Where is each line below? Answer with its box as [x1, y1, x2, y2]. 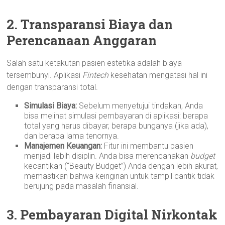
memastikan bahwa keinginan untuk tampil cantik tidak [24, 171, 215, 181]
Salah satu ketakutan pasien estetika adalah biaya [7, 58, 182, 68]
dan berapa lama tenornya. [24, 131, 120, 141]
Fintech [82, 70, 109, 80]
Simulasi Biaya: [24, 101, 77, 110]
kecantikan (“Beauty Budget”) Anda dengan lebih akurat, [24, 161, 218, 171]
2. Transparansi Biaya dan [7, 16, 173, 33]
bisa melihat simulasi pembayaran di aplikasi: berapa [24, 111, 208, 121]
